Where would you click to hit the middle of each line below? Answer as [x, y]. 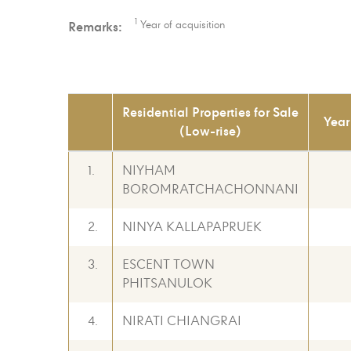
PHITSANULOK [167, 284]
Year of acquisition [181, 25]
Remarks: [95, 27]
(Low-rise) [210, 131]
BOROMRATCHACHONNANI [210, 190]
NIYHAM [149, 171]
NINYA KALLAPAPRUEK [192, 227]
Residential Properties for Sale [210, 112]
